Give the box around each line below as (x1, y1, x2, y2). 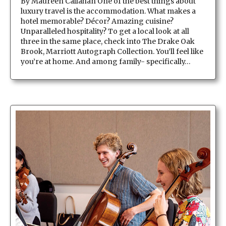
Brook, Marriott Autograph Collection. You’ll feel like (21, 46, 203, 56)
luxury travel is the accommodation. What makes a (21, 6, 196, 16)
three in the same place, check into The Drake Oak (21, 36, 195, 46)
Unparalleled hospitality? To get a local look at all (21, 26, 189, 36)
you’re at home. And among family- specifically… (21, 56, 191, 66)
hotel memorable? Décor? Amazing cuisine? (21, 16, 174, 26)
